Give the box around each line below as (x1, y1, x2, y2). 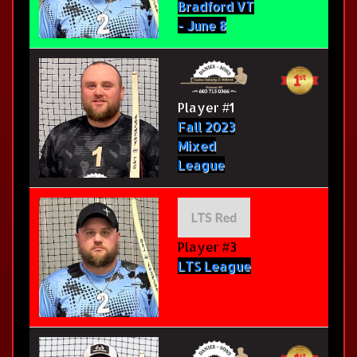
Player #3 (178, 238, 237, 256)
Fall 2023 (178, 118, 235, 135)
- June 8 (178, 17, 226, 34)
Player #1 (178, 99, 234, 116)
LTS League (178, 257, 251, 275)
